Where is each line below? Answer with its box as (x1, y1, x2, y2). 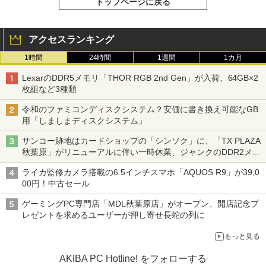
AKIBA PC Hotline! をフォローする (59, 254, 207, 264)
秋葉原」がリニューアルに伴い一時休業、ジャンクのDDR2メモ (22, 147, 261, 157)
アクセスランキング (28, 34, 114, 45)
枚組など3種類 (22, 84, 77, 94)
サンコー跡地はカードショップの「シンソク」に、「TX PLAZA (22, 136, 261, 145)
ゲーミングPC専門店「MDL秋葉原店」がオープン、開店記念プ (22, 199, 259, 208)
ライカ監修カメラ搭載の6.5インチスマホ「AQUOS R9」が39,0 (22, 167, 259, 177)
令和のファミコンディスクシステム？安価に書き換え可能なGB (22, 104, 258, 114)
